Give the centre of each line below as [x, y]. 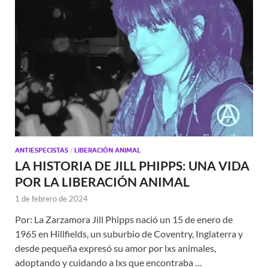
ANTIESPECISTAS [42, 150]
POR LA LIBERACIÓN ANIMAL [102, 181]
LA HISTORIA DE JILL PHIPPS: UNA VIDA [132, 165]
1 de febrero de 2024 [51, 198]
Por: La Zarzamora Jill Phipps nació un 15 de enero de [124, 219]
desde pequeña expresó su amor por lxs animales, [115, 248]
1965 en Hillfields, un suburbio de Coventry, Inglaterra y [129, 233]
